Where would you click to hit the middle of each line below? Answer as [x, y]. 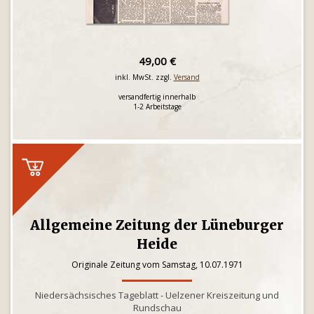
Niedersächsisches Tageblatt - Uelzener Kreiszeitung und [157, 295]
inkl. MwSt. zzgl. [144, 77]
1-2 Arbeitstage [157, 107]
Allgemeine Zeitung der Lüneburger [157, 225]
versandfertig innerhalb [157, 97]
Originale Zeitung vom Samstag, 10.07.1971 [157, 265]
